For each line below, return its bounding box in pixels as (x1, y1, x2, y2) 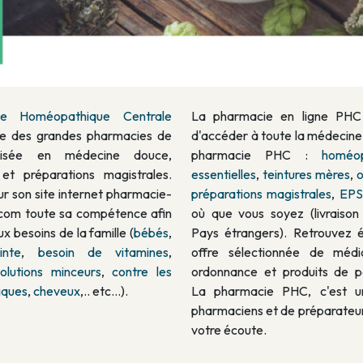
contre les (112, 275, 172, 292)
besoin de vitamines (37, 255, 169, 272)
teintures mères (263, 177, 350, 194)
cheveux (33, 294, 80, 311)
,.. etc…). (80, 294, 128, 311)
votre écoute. (191, 333, 267, 350)
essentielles (191, 177, 256, 194)
